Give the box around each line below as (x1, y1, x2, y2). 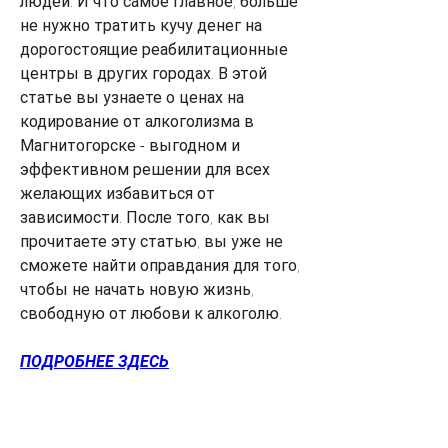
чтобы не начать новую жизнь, (20, 279, 254, 299)
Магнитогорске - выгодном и (20, 135, 240, 155)
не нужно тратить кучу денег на (20, 15, 262, 35)
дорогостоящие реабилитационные (20, 39, 288, 59)
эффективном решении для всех (20, 159, 270, 179)
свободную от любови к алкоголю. (20, 303, 282, 323)
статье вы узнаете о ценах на (20, 87, 244, 107)
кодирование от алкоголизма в (20, 111, 254, 131)
